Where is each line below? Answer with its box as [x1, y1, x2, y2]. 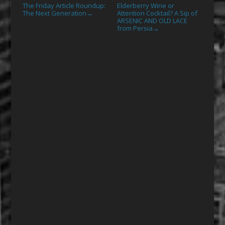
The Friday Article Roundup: [22, 1, 105, 11]
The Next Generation [22, 9, 86, 18]
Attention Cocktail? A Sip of [117, 9, 197, 18]
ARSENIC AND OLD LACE [117, 16, 187, 26]
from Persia [117, 24, 153, 33]
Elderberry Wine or [117, 1, 174, 11]
